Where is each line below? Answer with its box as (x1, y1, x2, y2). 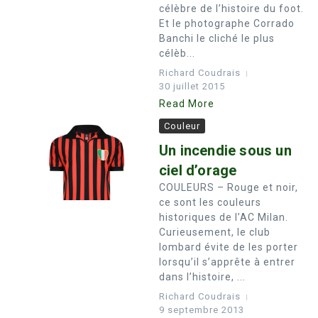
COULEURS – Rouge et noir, (159, 182, 298, 193)
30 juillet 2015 (159, 81, 225, 92)
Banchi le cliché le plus (159, 33, 275, 44)
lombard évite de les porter (159, 241, 298, 253)
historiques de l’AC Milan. (159, 212, 288, 223)
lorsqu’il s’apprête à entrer (159, 256, 295, 268)
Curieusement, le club (159, 226, 270, 238)
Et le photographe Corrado (159, 18, 295, 29)
